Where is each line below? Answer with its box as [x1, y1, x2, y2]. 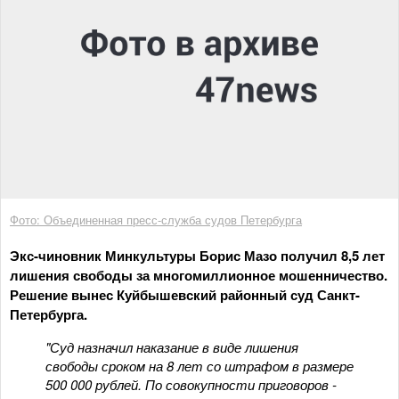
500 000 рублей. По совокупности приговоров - [45, 374, 337, 394]
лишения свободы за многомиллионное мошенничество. [10, 265, 387, 285]
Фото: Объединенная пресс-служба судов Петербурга [10, 210, 302, 228]
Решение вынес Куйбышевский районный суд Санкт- [10, 284, 360, 305]
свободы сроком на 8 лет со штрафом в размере [45, 355, 354, 375]
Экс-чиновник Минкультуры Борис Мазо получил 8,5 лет [10, 245, 385, 265]
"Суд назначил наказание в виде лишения [45, 337, 298, 356]
